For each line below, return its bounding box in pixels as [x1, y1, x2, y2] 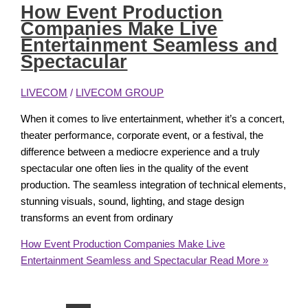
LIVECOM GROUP [76, 87, 164, 99]
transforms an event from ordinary [21, 212, 174, 223]
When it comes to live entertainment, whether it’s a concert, [21, 113, 285, 124]
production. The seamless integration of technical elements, [21, 179, 287, 190]
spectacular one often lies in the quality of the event [21, 162, 249, 174]
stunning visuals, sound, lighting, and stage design [21, 195, 245, 207]
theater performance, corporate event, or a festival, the [21, 129, 264, 141]
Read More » [207, 255, 269, 267]
